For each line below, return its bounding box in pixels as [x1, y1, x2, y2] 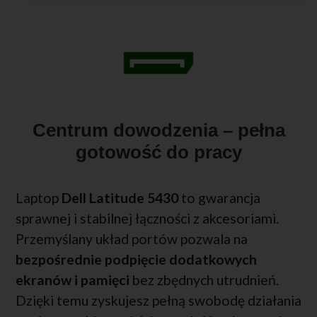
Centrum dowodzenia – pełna [32, 120, 285, 142]
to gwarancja [181, 190, 260, 207]
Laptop [16, 190, 62, 207]
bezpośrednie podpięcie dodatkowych [16, 251, 257, 268]
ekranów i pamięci [16, 272, 129, 289]
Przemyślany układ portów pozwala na [16, 231, 248, 248]
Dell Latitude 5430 [62, 190, 181, 207]
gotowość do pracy [75, 142, 242, 163]
